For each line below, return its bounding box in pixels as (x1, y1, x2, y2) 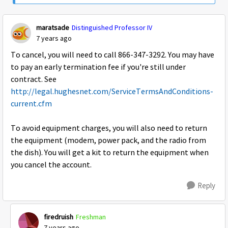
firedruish (44, 212, 73, 221)
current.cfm (11, 99, 52, 109)
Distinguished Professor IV (72, 23, 152, 32)
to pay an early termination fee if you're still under (11, 62, 186, 72)
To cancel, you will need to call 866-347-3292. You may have (11, 50, 214, 60)
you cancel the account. (11, 160, 92, 170)
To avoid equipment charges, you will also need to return (11, 123, 207, 133)
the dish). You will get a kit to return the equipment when (11, 148, 209, 158)
